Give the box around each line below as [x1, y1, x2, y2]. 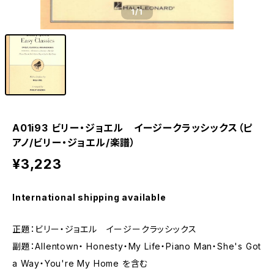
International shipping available [12, 192, 166, 202]
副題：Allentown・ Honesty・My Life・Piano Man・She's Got [12, 241, 262, 251]
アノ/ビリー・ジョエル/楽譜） [12, 136, 136, 149]
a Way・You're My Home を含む [12, 258, 149, 268]
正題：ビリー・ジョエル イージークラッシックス [12, 224, 197, 234]
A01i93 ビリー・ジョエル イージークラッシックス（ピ [12, 122, 253, 134]
